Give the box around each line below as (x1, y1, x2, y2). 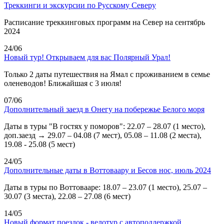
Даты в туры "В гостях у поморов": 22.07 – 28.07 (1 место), (4, 121, 205, 130)
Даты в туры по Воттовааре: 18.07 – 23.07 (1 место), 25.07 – (4, 182, 207, 191)
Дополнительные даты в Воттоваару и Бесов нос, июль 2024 (4, 165, 211, 174)
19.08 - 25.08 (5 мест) (4, 139, 75, 148)
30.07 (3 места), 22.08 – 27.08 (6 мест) (4, 191, 130, 200)
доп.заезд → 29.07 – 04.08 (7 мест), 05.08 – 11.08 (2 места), (4, 130, 201, 139)
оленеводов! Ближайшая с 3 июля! (4, 78, 121, 87)
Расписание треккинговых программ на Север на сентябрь (4, 17, 205, 26)
